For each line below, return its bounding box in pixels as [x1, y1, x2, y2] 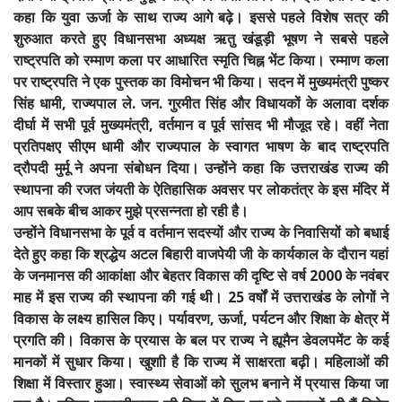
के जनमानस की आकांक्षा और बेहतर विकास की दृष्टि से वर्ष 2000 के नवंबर [13, 266, 389, 286]
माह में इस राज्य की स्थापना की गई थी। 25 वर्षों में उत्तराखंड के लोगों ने [13, 287, 389, 308]
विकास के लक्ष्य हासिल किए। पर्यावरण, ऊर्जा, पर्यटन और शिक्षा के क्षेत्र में [13, 309, 389, 329]
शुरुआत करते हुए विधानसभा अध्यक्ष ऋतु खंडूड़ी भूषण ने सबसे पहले [13, 29, 389, 49]
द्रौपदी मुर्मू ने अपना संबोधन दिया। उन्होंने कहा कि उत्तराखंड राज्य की [13, 158, 389, 179]
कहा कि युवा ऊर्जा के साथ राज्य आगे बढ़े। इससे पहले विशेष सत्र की [13, 7, 389, 28]
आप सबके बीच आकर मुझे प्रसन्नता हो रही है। [13, 201, 249, 222]
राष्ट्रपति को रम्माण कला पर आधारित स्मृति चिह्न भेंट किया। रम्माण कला [13, 50, 389, 71]
